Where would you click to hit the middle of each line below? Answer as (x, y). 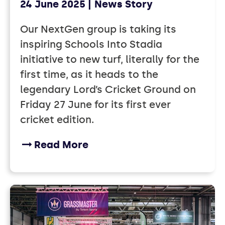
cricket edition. (57, 120)
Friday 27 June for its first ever (95, 105)
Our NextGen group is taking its (98, 29)
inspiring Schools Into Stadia (91, 44)
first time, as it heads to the (89, 75)
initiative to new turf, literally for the (110, 60)
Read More (61, 145)
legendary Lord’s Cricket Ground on (108, 90)
